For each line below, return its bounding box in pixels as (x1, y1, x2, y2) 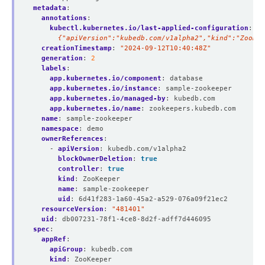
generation (41, 54, 83, 62)
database (170, 74, 203, 82)
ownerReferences (41, 134, 104, 143)
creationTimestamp (41, 44, 112, 52)
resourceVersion (41, 205, 104, 213)
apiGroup (50, 245, 83, 253)
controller (58, 164, 99, 173)
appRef (41, 235, 66, 243)
